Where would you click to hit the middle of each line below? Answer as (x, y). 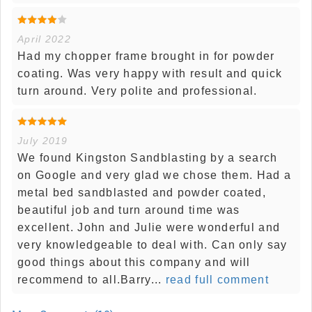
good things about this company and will (134, 263)
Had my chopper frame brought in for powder (146, 56)
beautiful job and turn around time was (129, 210)
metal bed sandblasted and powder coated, (142, 193)
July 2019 (43, 141)
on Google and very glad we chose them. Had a (155, 175)
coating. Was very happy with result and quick (150, 74)
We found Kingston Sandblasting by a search (148, 158)
